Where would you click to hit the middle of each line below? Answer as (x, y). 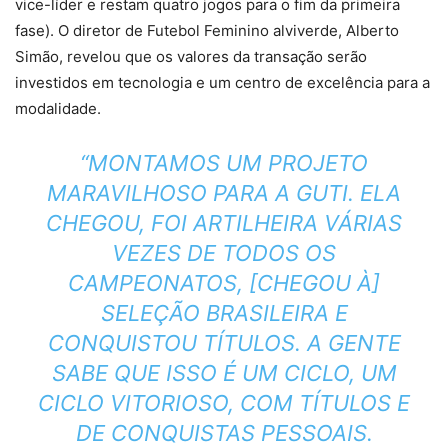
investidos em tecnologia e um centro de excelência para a (222, 82)
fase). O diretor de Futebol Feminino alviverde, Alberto (207, 30)
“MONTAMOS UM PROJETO (224, 163)
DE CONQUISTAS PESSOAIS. (224, 433)
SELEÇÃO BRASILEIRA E (224, 313)
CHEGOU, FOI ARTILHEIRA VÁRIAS (224, 223)
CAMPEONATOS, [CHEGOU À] (224, 283)
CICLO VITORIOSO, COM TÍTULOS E (224, 403)
